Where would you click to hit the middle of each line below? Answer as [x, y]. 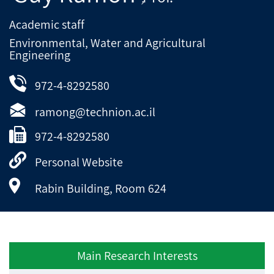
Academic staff [47, 24]
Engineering [40, 55]
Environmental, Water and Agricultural [107, 43]
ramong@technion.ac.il [95, 112]
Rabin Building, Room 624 [101, 188]
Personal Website [79, 162]
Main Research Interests [137, 255]
